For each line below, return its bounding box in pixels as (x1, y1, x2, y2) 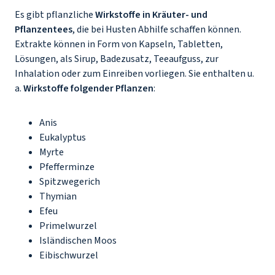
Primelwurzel (39, 219, 99, 233)
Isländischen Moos (39, 234, 118, 247)
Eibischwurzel (39, 249, 100, 262)
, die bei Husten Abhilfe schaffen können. (72, 23, 241, 36)
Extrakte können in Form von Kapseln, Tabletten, (15, 37, 223, 51)
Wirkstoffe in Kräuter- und (95, 8, 207, 21)
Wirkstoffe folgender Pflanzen (23, 82, 153, 95)
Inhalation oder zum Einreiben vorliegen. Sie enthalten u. (15, 67, 254, 80)
